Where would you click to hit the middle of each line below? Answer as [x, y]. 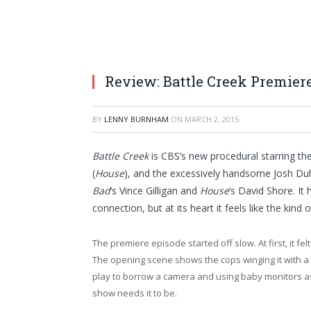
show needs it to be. [135, 293]
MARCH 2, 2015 [212, 119]
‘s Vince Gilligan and [155, 191]
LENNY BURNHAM [136, 119]
